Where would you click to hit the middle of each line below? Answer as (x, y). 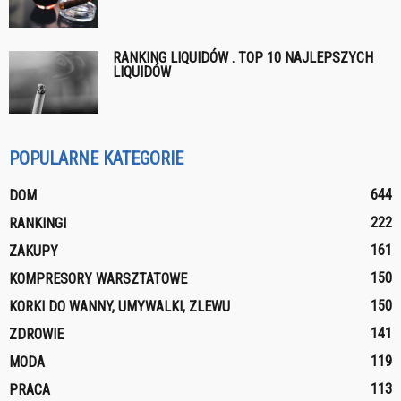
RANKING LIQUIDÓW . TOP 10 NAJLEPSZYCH (243, 58)
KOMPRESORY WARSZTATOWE (98, 279)
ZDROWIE (36, 335)
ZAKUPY (34, 252)
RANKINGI (38, 224)
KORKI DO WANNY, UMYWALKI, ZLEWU (119, 307)
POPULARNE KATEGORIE (96, 159)
